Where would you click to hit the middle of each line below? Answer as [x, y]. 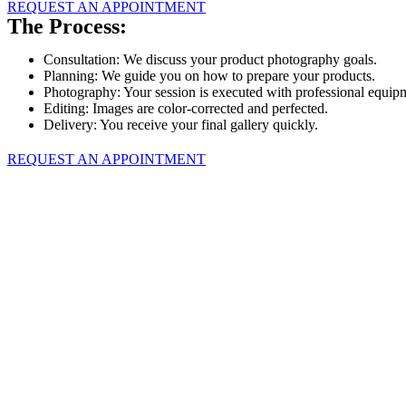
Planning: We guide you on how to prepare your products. [209, 75]
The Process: [67, 26]
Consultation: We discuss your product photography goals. [210, 59]
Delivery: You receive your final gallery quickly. [181, 124]
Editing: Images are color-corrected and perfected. [186, 108]
